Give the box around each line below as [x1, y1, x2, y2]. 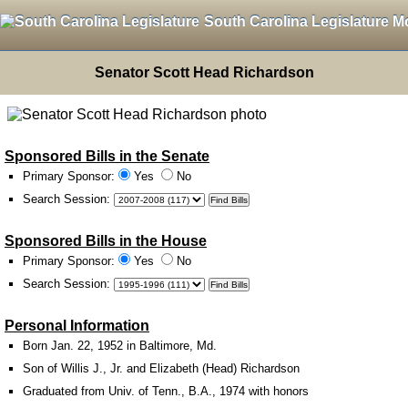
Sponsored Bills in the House [5, 233, 207, 249]
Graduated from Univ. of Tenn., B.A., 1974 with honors [23, 384, 309, 398]
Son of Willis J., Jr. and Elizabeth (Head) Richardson [23, 362, 300, 375]
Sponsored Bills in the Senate [5, 148, 209, 164]
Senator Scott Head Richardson [94, 65, 314, 80]
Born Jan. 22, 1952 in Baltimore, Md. [23, 339, 217, 352]
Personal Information [5, 318, 149, 333]
